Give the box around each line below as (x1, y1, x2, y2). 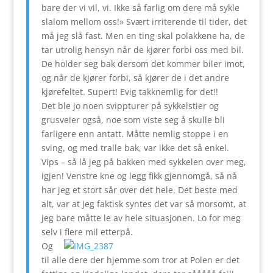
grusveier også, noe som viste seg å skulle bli (41, 113, 225, 126)
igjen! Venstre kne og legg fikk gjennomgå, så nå (41, 169, 237, 182)
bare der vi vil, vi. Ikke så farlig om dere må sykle (41, 1, 239, 13)
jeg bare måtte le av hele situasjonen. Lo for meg (41, 211, 241, 224)
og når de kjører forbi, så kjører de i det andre (41, 71, 229, 83)
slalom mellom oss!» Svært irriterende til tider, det (41, 15, 247, 27)
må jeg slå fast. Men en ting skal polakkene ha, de (41, 29, 245, 41)
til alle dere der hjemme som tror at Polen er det (41, 253, 239, 266)
